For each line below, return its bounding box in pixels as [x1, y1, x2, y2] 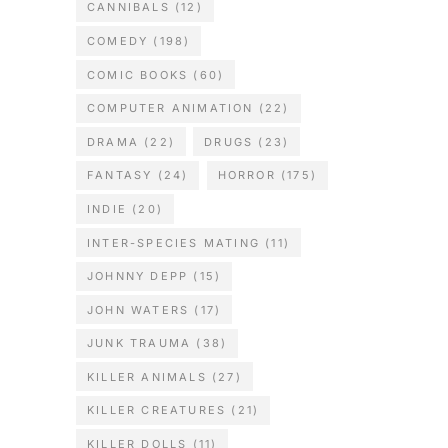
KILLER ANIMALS [87, 369, 207, 384]
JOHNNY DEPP [87, 269, 189, 284]
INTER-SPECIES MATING [87, 235, 260, 250]
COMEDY [87, 34, 149, 49]
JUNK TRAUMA [87, 336, 192, 351]
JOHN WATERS [87, 302, 190, 317]
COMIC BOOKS [87, 67, 189, 82]
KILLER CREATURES [87, 403, 227, 418]
